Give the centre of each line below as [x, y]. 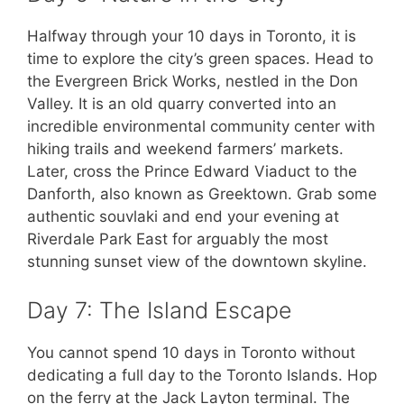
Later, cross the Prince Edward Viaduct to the [192, 172]
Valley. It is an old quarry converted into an [182, 104]
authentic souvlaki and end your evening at [183, 217]
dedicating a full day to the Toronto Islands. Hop [202, 375]
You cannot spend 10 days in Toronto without [191, 352]
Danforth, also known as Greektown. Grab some [202, 194]
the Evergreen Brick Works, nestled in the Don [193, 82]
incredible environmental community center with [201, 127]
